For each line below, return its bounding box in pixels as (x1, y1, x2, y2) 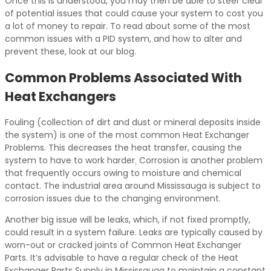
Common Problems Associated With (5, 68, 242, 87)
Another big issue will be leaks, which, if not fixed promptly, (5, 214, 250, 226)
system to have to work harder (5, 154, 135, 167)
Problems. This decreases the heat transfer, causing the (5, 142, 242, 154)
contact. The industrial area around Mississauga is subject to (5, 180, 261, 192)
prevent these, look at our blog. (5, 45, 136, 57)
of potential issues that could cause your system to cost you (5, 7, 263, 19)
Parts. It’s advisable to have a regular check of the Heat (5, 252, 238, 264)
